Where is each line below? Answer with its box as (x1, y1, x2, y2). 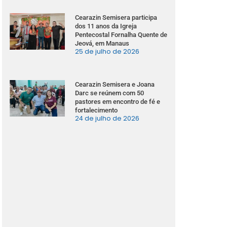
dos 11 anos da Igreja (75, 22, 137, 30)
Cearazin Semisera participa (75, 13, 158, 21)
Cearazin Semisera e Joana (75, 80, 155, 88)
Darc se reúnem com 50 (75, 89, 144, 97)
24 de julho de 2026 (75, 113, 140, 123)
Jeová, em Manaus (75, 39, 130, 47)
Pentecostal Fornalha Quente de (75, 30, 168, 39)
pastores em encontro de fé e (75, 97, 161, 105)
